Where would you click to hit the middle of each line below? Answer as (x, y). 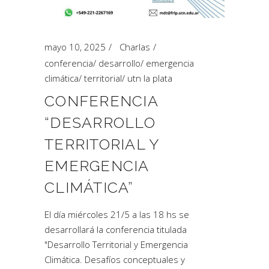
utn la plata (150, 78)
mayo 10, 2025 (75, 47)
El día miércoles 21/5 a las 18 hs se (117, 214)
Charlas (135, 47)
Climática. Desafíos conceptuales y (115, 259)
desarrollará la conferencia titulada (116, 229)
